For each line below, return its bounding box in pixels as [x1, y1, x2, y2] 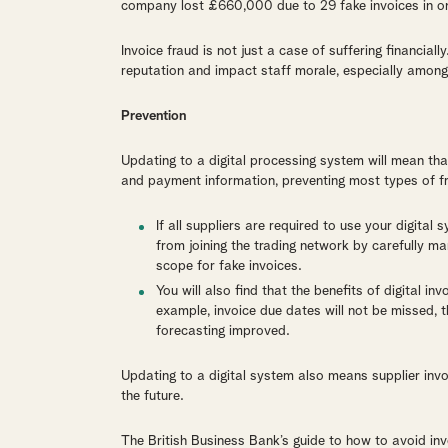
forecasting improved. [155, 324, 290, 338]
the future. [120, 389, 184, 403]
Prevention [120, 109, 186, 123]
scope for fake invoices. [155, 259, 302, 273]
